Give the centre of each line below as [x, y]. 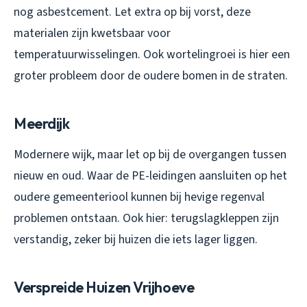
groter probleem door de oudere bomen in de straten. [151, 75]
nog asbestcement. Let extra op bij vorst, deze [132, 12]
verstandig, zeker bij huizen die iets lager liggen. [136, 239]
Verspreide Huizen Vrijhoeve [104, 287]
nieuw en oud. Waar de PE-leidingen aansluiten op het [150, 175]
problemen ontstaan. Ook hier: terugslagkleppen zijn [146, 218]
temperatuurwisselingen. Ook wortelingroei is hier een [152, 54]
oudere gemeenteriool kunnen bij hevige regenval [139, 197]
